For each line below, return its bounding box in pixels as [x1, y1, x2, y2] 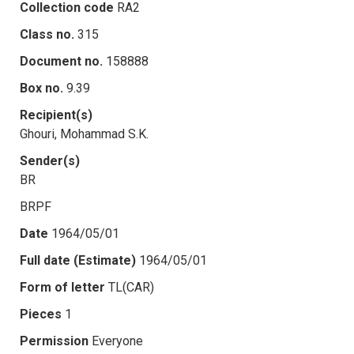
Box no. [20, 80, 63, 96]
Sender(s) [20, 153, 80, 168]
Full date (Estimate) [20, 252, 136, 268]
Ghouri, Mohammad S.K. [20, 126, 149, 141]
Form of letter [20, 279, 105, 295]
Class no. [20, 26, 74, 42]
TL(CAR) [108, 279, 154, 295]
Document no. [20, 53, 103, 69]
